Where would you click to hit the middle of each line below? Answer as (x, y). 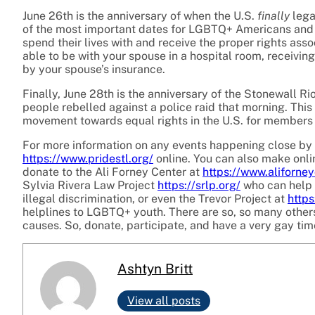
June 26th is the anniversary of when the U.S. (139, 16)
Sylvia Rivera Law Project (90, 186)
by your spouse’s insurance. (94, 70)
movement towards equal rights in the (122, 121)
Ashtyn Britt (155, 269)
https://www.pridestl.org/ (88, 159)
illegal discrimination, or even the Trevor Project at (155, 199)
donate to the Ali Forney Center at (112, 172)
